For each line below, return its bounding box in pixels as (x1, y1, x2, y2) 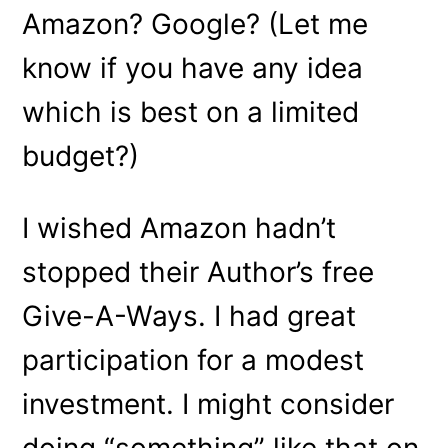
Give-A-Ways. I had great (22, 298, 357, 333)
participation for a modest (22, 342, 365, 377)
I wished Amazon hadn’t (22, 210, 337, 245)
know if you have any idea (22, 50, 364, 85)
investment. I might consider (22, 386, 395, 421)
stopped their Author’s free (22, 254, 375, 289)
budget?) (22, 138, 140, 173)
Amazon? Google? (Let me (22, 6, 369, 41)
